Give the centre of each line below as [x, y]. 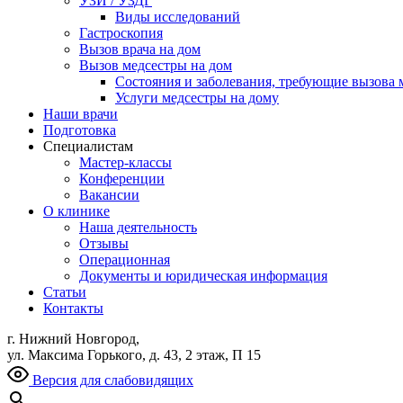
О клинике [76, 211]
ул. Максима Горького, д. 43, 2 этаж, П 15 [134, 355]
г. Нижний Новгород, [73, 339]
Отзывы [104, 243]
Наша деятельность [138, 227]
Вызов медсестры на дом [156, 65]
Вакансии [109, 195]
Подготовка [80, 130]
